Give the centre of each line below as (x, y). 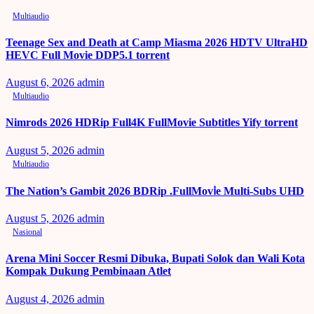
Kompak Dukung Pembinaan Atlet (88, 271)
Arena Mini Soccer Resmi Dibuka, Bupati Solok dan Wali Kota (155, 259)
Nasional (27, 232)
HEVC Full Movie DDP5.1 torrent (88, 55)
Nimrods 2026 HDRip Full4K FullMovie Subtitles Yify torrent (152, 123)
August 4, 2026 (41, 299)
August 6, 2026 (41, 83)
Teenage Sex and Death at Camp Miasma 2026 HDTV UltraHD (157, 42)
